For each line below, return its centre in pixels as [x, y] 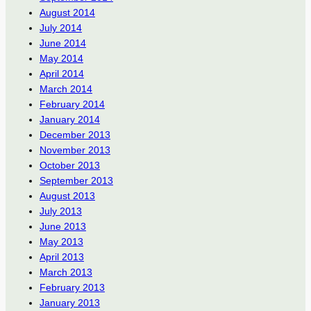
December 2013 [75, 134]
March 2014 [66, 89]
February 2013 [72, 287]
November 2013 [75, 150]
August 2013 [67, 195]
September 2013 [76, 180]
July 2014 [60, 27]
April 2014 [61, 73]
